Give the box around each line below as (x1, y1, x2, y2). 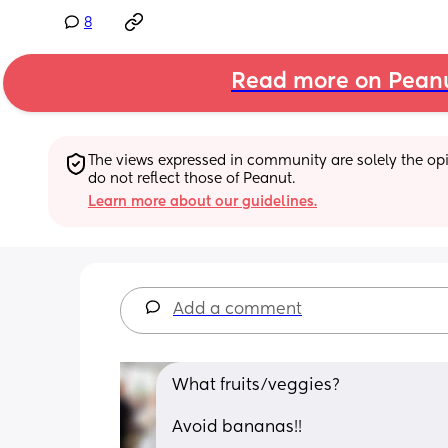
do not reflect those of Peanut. (88, 171, 295, 186)
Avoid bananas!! (172, 419, 302, 436)
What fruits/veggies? (172, 377, 340, 394)
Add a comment (173, 301, 302, 318)
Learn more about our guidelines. (88, 194, 317, 209)
